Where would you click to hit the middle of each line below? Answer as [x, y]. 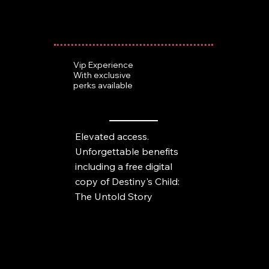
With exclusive [102, 75]
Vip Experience [103, 65]
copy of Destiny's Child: [127, 181]
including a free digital [123, 166]
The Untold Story [113, 196]
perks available [103, 85]
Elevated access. [112, 136]
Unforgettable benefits [126, 151]
